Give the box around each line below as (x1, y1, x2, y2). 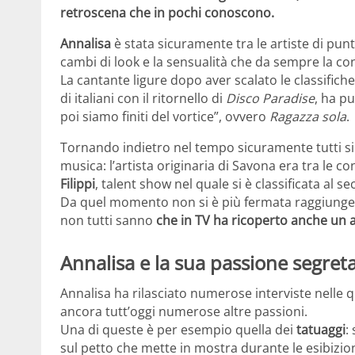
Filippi (60, 175, 95, 193)
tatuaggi (296, 320, 345, 338)
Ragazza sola (269, 108, 346, 126)
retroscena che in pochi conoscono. (60, 4, 274, 22)
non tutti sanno (60, 212, 156, 230)
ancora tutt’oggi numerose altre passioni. (60, 302, 307, 320)
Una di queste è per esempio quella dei (60, 320, 296, 338)
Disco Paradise (226, 90, 315, 108)
